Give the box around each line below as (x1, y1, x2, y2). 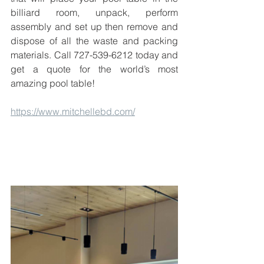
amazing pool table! (11, 77, 95, 90)
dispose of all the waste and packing (11, 35, 178, 47)
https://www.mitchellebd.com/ (11, 105, 135, 118)
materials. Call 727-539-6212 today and (11, 49, 178, 61)
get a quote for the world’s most (11, 63, 178, 75)
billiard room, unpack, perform (11, 6, 178, 19)
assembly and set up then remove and (11, 21, 178, 33)
